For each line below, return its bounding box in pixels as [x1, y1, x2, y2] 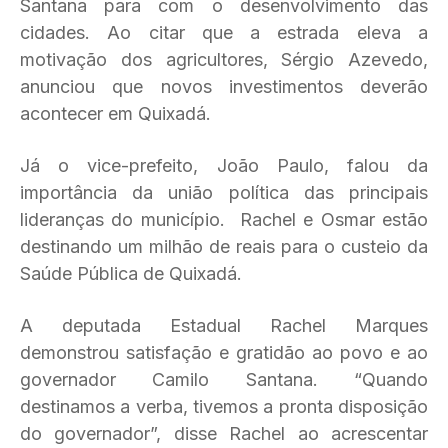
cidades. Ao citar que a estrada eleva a [20, 22, 428, 43]
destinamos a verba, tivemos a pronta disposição [20, 396, 428, 417]
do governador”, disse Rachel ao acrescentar [20, 423, 428, 444]
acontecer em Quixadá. [20, 103, 211, 124]
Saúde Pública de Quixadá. [20, 263, 242, 284]
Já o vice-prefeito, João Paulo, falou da [20, 155, 428, 176]
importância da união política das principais [20, 182, 428, 203]
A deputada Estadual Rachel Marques [20, 315, 428, 336]
